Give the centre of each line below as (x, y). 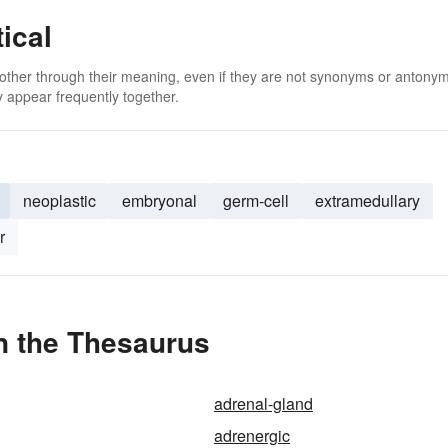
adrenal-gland (263, 403)
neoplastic (59, 200)
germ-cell (256, 200)
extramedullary (367, 200)
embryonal (159, 200)
